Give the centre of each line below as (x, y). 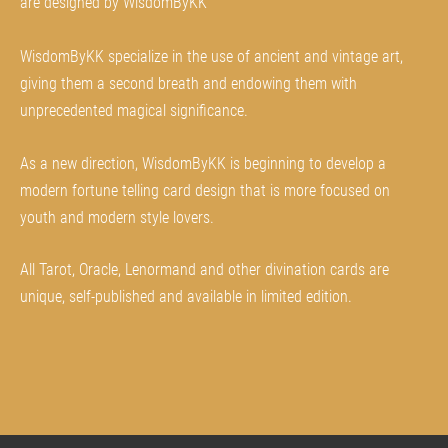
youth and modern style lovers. (117, 217)
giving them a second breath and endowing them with (188, 83)
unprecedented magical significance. (136, 110)
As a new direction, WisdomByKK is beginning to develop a (203, 163)
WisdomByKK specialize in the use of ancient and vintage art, (211, 56)
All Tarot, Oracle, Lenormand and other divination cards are (204, 270)
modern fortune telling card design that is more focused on (205, 190)
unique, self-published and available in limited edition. (190, 297)
